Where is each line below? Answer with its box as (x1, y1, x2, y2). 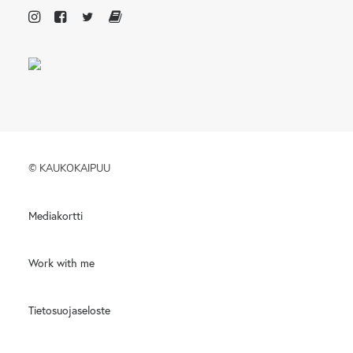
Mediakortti (28, 209, 83, 223)
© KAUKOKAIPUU (28, 162, 110, 176)
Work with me (28, 256, 95, 270)
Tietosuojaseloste (28, 303, 110, 318)
